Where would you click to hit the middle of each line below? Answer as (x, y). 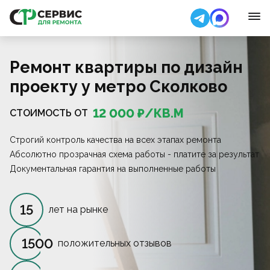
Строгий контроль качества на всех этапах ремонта (115, 140)
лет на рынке (78, 209)
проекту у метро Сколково (118, 86)
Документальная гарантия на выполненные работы (113, 169)
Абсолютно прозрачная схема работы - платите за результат (134, 154)
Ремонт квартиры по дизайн (126, 67)
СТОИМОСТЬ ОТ (49, 113)
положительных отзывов (115, 243)
